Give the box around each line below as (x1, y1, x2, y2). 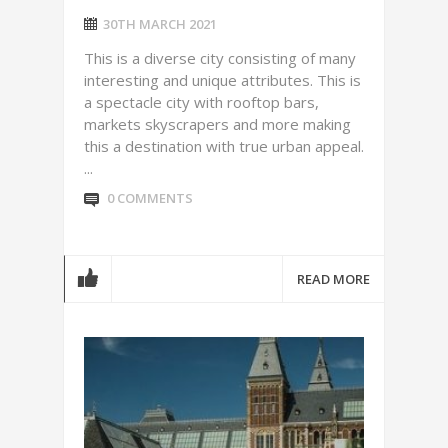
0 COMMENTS (107, 189, 193, 207)
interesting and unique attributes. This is (84, 70, 361, 90)
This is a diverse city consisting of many (84, 48, 356, 68)
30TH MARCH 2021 (103, 15, 217, 33)
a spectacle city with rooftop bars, (84, 92, 319, 112)
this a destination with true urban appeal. (84, 136, 364, 156)
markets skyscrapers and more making (84, 114, 351, 134)
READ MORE (297, 270, 370, 288)
